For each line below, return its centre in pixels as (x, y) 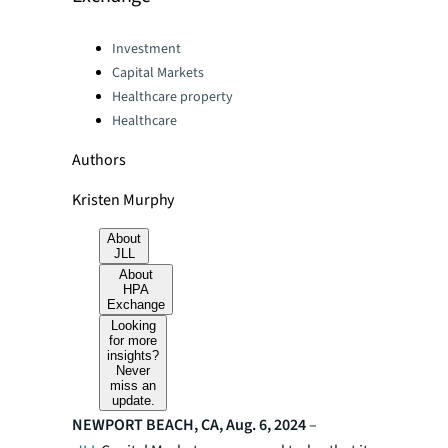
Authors (99, 160)
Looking (133, 325)
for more (133, 340)
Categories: (109, 43)
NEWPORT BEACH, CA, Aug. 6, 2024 (189, 425)
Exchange (136, 304)
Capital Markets (158, 73)
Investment (146, 49)
